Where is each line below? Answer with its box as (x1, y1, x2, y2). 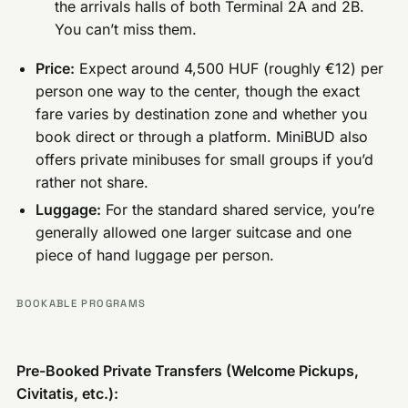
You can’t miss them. (54, 20, 197, 39)
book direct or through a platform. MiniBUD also (36, 127, 369, 146)
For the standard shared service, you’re (101, 199, 375, 219)
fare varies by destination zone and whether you (36, 104, 368, 123)
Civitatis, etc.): (16, 384, 119, 403)
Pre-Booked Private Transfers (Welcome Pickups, (16, 362, 360, 381)
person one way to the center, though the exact (36, 81, 361, 100)
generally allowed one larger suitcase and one (36, 222, 352, 241)
